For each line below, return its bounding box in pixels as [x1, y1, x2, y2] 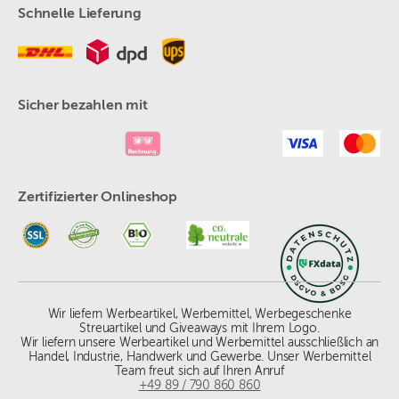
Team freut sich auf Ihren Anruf [115, 365, 284, 378]
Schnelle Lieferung [18, 7, 142, 21]
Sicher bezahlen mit [18, 99, 148, 113]
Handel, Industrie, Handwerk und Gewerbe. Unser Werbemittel [28, 351, 371, 363]
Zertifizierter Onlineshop [18, 191, 177, 205]
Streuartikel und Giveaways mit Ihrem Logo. [79, 322, 320, 335]
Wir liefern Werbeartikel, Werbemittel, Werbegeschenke [47, 308, 352, 321]
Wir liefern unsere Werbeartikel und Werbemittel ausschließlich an [20, 337, 379, 349]
